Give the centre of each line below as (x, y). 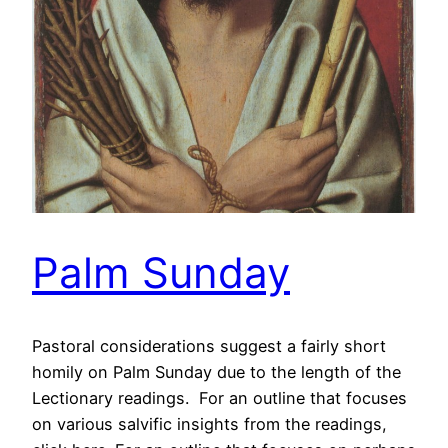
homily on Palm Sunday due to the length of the (216, 372)
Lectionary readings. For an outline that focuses (219, 398)
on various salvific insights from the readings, (209, 424)
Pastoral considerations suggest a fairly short (209, 346)
